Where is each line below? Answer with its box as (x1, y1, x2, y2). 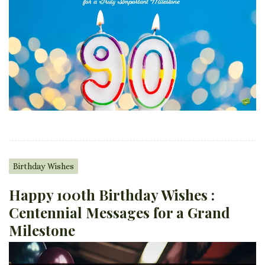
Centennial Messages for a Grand (9, 203, 230, 222)
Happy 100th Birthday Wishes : (9, 185, 215, 205)
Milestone (9, 221, 75, 240)
